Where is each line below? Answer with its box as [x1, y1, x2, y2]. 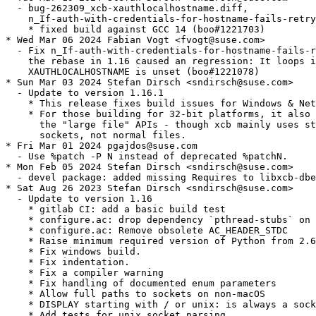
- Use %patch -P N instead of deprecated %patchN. [6, 151, 288, 162]
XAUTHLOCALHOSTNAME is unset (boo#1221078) [6, 66, 260, 78]
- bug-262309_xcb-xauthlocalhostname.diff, [6, 3, 248, 14]
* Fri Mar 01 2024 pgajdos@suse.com [6, 140, 197, 152]
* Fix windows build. [6, 246, 141, 257]
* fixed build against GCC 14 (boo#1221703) [6, 24, 265, 35]
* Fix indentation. [6, 257, 130, 268]
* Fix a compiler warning [6, 267, 164, 279]
